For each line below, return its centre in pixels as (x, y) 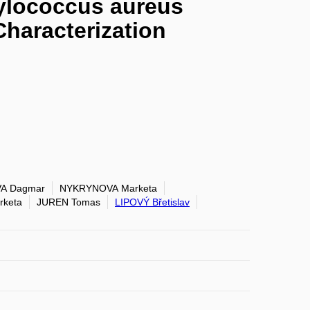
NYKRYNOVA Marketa (108, 188)
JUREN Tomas (69, 202)
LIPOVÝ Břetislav (152, 202)
